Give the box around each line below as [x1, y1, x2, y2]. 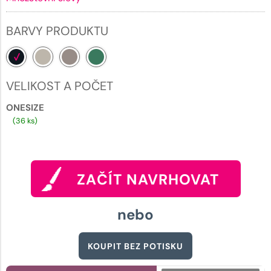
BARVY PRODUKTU [6, 22, 108, 39]
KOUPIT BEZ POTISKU [88, 240, 183, 252]
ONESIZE [6, 101, 44, 114]
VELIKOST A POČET [6, 77, 113, 94]
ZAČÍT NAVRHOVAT [77, 169, 219, 189]
